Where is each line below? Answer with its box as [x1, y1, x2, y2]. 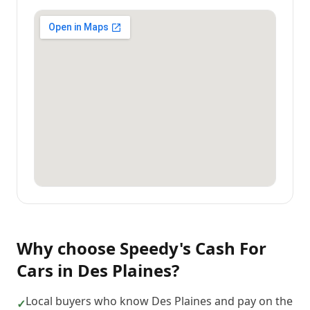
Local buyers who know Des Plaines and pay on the [26, 293, 293, 309]
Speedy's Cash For [120, 237, 266, 259]
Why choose [17, 237, 120, 259]
